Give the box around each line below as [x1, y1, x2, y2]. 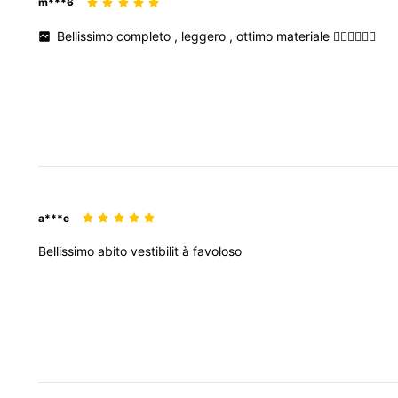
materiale [276, 28, 334, 44]
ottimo [236, 28, 277, 44]
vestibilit [131, 243, 182, 259]
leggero [181, 28, 230, 44]
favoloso [193, 243, 242, 259]
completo [116, 28, 175, 44]
